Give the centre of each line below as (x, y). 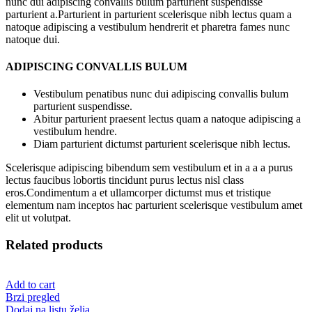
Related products (54, 244)
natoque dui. (33, 39)
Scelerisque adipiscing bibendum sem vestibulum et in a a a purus (149, 168)
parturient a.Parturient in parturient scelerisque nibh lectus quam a (149, 14)
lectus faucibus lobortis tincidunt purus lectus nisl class (125, 180)
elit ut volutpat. (38, 218)
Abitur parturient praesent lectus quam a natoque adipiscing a (167, 119)
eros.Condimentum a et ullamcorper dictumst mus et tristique (138, 193)
